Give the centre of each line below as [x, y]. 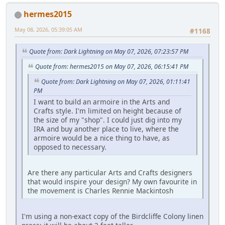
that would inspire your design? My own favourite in [112, 182]
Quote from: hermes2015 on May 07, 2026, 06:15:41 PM [112, 66]
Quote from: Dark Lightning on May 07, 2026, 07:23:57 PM [109, 52]
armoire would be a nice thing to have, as [102, 138]
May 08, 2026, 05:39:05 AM [48, 29]
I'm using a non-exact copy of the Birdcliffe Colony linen [113, 216]
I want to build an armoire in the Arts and [102, 102]
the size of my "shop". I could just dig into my [108, 120]
